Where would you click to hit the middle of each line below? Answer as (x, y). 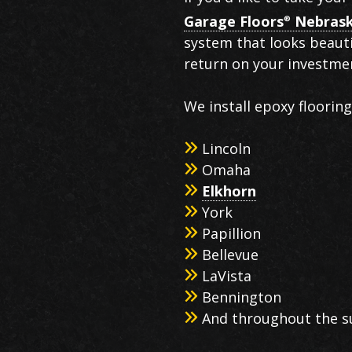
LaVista (226, 276)
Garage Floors (234, 22)
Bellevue (230, 255)
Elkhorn (229, 191)
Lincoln (226, 149)
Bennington (241, 297)
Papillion (231, 234)
